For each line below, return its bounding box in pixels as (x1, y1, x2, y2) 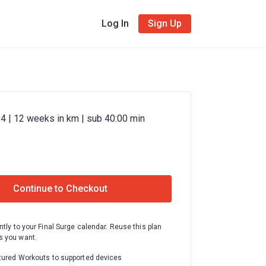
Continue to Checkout (13, 183, 107, 194)
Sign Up (148, 18, 182, 29)
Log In (102, 18, 129, 29)
